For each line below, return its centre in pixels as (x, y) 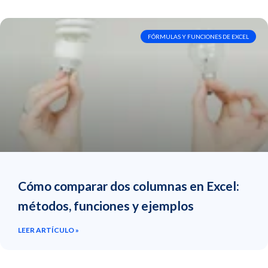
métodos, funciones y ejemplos (106, 206)
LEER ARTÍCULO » (48, 230)
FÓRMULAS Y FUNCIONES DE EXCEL (198, 37)
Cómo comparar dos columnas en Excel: (129, 186)
